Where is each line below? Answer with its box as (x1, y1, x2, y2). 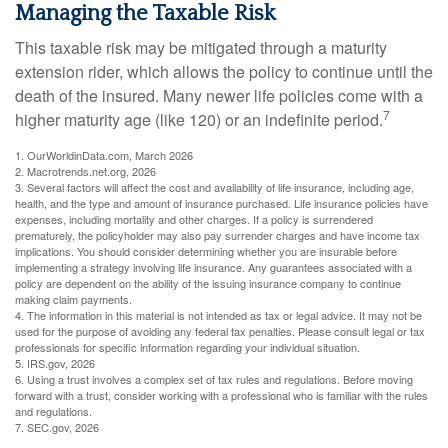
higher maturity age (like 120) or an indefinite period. (15, 107, 383, 131)
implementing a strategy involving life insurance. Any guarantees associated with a (15, 258, 412, 275)
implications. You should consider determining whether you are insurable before (15, 242, 397, 259)
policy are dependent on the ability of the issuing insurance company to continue (15, 274, 401, 291)
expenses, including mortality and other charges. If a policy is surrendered (15, 210, 373, 227)
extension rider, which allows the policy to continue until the (15, 59, 433, 83)
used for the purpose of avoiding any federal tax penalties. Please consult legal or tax (15, 322, 425, 339)
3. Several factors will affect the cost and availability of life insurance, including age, (15, 178, 414, 195)
